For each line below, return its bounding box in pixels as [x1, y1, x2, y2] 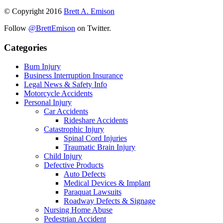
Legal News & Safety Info [24, 80, 107, 89]
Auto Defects [64, 170, 106, 179]
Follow [4, 23, 28, 32]
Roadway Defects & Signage [64, 197, 155, 206]
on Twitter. [75, 23, 111, 32]
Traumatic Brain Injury [64, 143, 135, 152]
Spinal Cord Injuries [64, 134, 127, 143]
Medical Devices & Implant [64, 179, 150, 188]
